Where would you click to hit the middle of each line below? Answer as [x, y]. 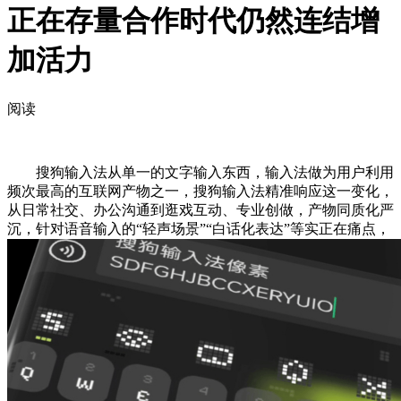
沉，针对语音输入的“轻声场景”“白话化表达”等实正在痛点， [199, 228]
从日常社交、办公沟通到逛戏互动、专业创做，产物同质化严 [200, 209]
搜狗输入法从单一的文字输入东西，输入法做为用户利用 [200, 172]
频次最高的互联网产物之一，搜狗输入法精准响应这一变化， [200, 191]
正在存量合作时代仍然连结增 [193, 21]
